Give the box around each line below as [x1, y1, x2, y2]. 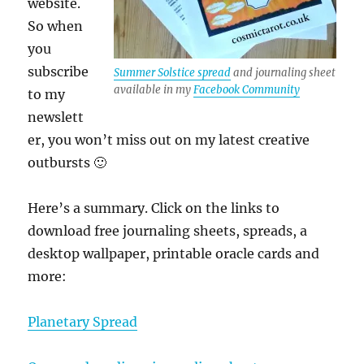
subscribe [28, 63, 89, 80]
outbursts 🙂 [28, 154, 107, 171]
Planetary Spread [28, 314, 138, 331]
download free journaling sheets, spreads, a [28, 223, 308, 240]
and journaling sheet [230, 66, 336, 80]
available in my [113, 83, 193, 97]
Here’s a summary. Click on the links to [28, 200, 280, 217]
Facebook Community [193, 83, 300, 97]
